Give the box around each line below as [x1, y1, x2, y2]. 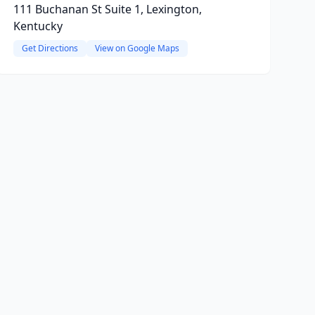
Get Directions [21, 42, 78, 54]
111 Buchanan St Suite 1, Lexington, [13, 1, 202, 17]
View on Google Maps [94, 42, 179, 54]
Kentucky [13, 18, 63, 34]
